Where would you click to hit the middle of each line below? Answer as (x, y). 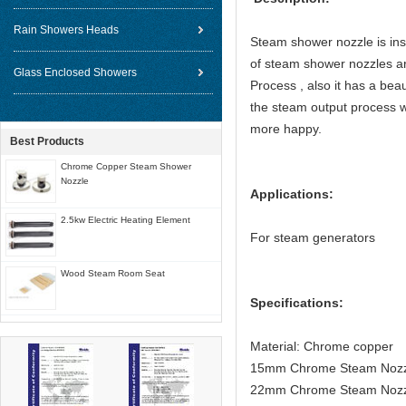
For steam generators (313, 237)
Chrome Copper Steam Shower (126, 166)
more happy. (286, 129)
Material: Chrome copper (322, 346)
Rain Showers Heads (66, 30)
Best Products (47, 141)
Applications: (292, 194)
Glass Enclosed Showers (75, 72)
